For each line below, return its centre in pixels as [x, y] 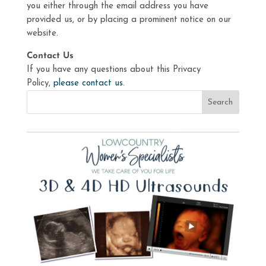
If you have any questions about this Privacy [113, 70]
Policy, [40, 83]
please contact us [88, 83]
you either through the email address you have [117, 6]
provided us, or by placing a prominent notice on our [129, 20]
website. [42, 34]
